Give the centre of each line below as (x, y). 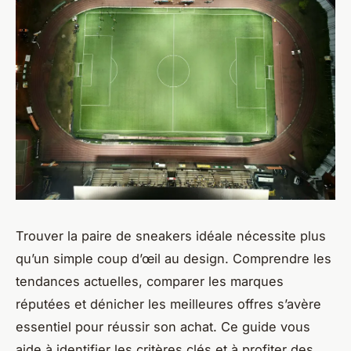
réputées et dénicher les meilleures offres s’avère (168, 304)
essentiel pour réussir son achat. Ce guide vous (163, 327)
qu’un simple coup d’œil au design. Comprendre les (174, 259)
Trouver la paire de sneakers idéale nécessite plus (171, 236)
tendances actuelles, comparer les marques (150, 282)
